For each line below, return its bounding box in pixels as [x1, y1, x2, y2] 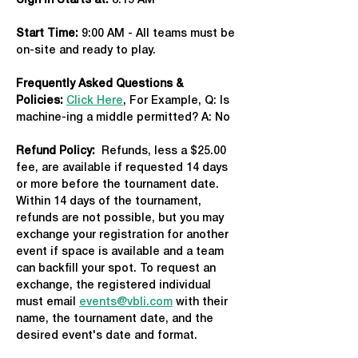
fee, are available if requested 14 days [16, 163, 231, 173]
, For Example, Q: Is [123, 96, 233, 106]
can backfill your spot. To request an [16, 264, 219, 274]
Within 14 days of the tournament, [16, 197, 205, 207]
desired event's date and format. [16, 331, 197, 341]
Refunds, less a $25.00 [95, 146, 229, 157]
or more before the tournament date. [16, 180, 222, 190]
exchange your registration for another [16, 230, 232, 241]
